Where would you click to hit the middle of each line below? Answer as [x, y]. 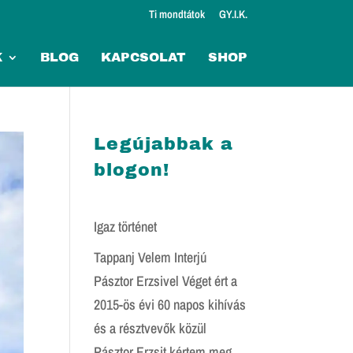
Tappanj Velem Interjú [150, 257]
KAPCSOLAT [143, 57]
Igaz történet [126, 227]
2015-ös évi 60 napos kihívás [170, 305]
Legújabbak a [164, 144]
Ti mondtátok [176, 14]
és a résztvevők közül [150, 328]
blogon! [132, 170]
